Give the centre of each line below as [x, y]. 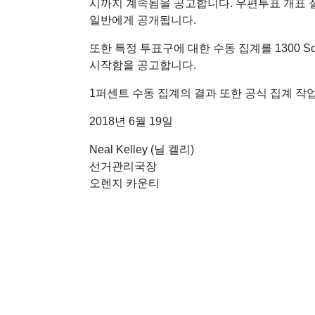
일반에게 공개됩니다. [143, 20]
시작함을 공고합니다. [144, 65]
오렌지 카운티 [124, 183]
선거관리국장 [123, 166]
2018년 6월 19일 [131, 121]
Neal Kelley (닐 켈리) [142, 149]
